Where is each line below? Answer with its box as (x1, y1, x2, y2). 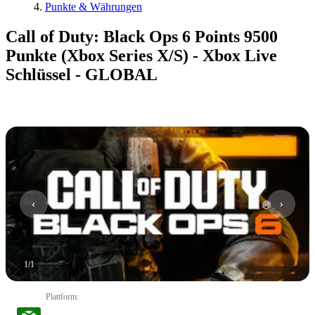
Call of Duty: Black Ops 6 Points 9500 (6, 27, 278, 46)
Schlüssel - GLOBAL (6, 65, 157, 84)
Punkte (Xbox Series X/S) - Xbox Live (6, 46, 277, 65)
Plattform (46, 291, 77, 302)
